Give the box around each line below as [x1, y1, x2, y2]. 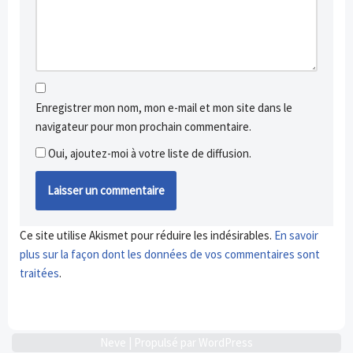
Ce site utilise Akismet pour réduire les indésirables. [20, 228, 274, 243]
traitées [20, 266, 59, 281]
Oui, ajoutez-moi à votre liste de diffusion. [46, 146, 251, 162]
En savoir [274, 228, 318, 243]
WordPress [199, 335, 253, 351]
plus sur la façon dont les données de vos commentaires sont [20, 247, 320, 262]
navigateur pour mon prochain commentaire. [35, 119, 251, 135]
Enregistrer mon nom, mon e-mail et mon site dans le [35, 100, 292, 116]
